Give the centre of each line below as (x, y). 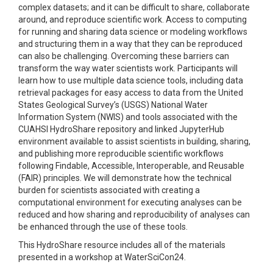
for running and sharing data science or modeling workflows (133, 32)
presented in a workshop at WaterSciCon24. (102, 257)
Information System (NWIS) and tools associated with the (128, 117)
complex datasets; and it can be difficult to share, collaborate (134, 7)
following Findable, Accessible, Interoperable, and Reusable (131, 166)
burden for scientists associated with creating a (109, 190)
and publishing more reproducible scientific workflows (121, 154)
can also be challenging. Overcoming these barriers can (124, 56)
